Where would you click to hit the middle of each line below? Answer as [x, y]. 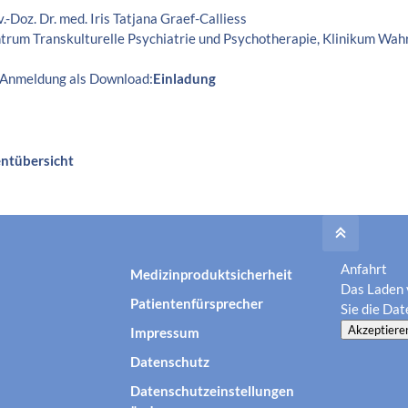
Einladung [184, 78]
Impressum [165, 332]
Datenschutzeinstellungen [212, 390]
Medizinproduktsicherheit [211, 274]
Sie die [362, 308]
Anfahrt [364, 268]
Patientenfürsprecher [197, 303]
